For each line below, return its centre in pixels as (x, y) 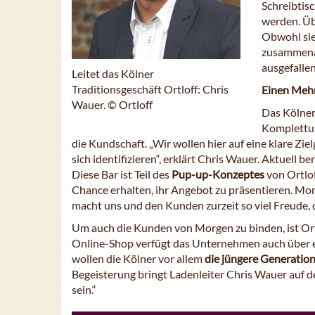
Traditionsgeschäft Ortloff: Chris (150, 89)
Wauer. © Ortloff (112, 104)
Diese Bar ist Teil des (122, 174)
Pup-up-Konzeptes (218, 174)
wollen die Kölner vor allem (138, 259)
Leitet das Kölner (113, 73)
